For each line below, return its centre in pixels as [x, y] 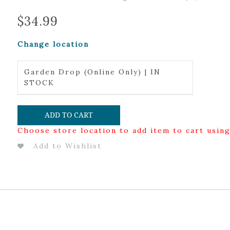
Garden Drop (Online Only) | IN [92, 72]
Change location [53, 44]
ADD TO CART [69, 115]
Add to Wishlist [67, 146]
